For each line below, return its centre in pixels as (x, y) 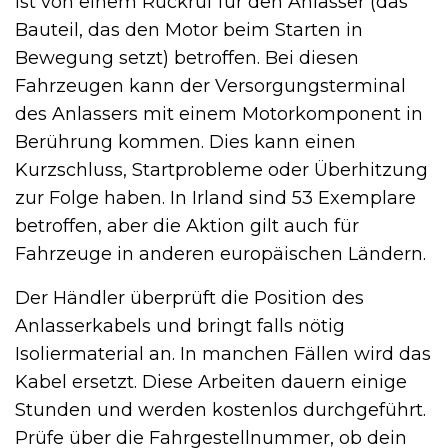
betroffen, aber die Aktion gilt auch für (187, 225)
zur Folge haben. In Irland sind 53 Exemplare (215, 197)
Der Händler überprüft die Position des (189, 297)
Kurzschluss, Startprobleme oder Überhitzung (221, 169)
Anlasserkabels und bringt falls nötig (180, 325)
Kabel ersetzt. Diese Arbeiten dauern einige (211, 381)
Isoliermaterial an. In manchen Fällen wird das (223, 353)
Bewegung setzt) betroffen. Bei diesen (187, 57)
